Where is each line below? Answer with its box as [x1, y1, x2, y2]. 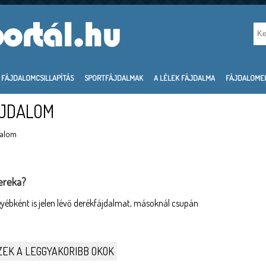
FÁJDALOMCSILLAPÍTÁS [1, 73, 74, 83]
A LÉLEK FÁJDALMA [154, 73, 215, 83]
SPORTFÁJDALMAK [84, 73, 143, 83]
